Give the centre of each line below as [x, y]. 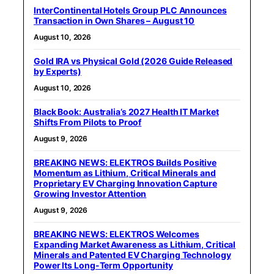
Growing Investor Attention [90, 193]
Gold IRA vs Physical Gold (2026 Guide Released [133, 61]
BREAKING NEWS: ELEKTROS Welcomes [117, 234]
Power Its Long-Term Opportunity [103, 265]
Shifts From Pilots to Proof [88, 122]
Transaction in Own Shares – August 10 [114, 20]
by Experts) [57, 71]
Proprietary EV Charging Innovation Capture [125, 183]
